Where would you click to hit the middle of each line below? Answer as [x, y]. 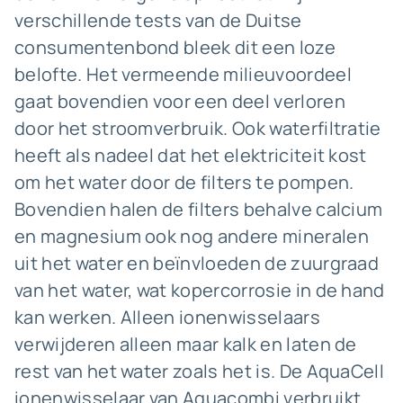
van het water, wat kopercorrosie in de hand [200, 290]
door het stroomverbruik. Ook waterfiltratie [198, 128]
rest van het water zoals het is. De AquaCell [200, 371]
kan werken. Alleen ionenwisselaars [167, 317]
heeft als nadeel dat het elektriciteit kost [191, 155]
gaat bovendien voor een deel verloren [180, 101]
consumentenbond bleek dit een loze [175, 47]
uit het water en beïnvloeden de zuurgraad [197, 263]
